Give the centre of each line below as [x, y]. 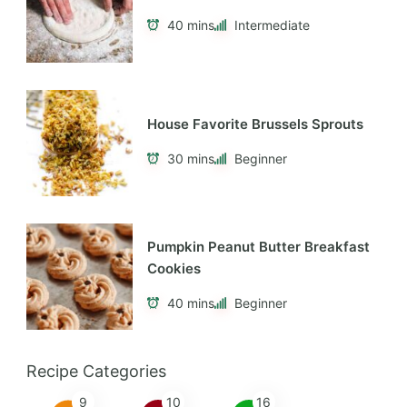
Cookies [174, 269]
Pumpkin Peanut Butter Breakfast [258, 247]
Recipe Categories [96, 371]
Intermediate [272, 25]
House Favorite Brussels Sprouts [255, 124]
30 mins [191, 158]
